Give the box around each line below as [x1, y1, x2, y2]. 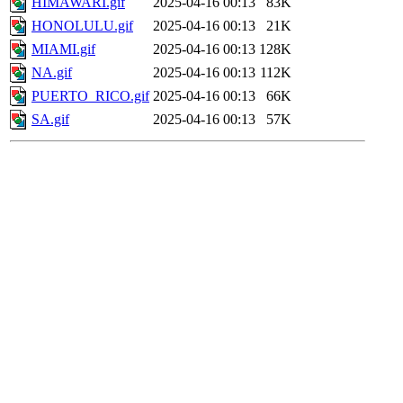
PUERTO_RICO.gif [31, 88, 149, 104]
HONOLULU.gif [31, 18, 133, 34]
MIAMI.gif [31, 41, 95, 58]
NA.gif [31, 65, 72, 81]
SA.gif [31, 112, 69, 128]
